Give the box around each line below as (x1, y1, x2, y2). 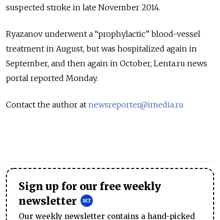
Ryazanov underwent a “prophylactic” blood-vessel (6, 29, 200, 39)
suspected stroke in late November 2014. (6, 2, 160, 13)
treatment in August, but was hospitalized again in (6, 44, 197, 54)
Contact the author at (6, 100, 88, 110)
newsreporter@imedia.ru (88, 100, 184, 110)
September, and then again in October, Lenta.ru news (6, 58, 207, 69)
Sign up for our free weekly (19, 180, 161, 193)
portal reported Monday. (6, 73, 98, 83)
